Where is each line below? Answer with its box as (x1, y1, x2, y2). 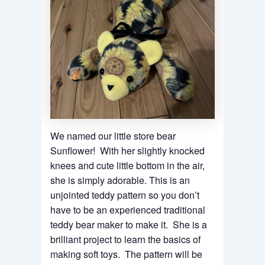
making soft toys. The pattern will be (50, 247, 202, 261)
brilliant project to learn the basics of (50, 232, 201, 246)
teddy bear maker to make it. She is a (50, 217, 207, 231)
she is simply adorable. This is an (50, 173, 190, 187)
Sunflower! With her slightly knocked (50, 143, 205, 157)
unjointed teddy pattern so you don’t (50, 188, 199, 202)
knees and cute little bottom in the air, (50, 158, 205, 172)
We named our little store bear (50, 128, 176, 143)
